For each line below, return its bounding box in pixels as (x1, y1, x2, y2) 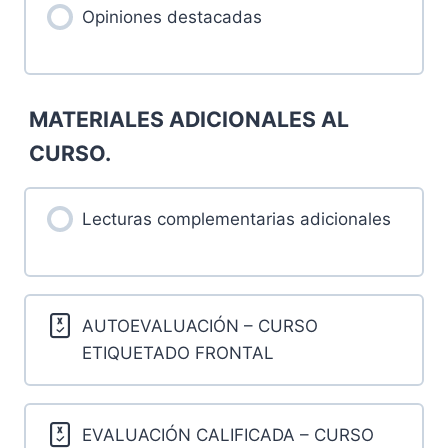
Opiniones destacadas (81, 7, 262, 28)
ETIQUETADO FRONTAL (81, 342, 274, 363)
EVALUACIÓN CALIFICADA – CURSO (81, 424, 374, 445)
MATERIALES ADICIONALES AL (29, 105, 350, 132)
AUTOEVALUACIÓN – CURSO (81, 315, 318, 336)
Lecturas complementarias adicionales (81, 208, 391, 229)
